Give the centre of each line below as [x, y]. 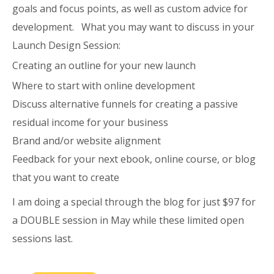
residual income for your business [90, 123]
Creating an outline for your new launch [104, 66]
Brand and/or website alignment [87, 141]
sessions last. [43, 239]
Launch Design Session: [66, 46]
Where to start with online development [104, 86]
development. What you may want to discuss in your [133, 27]
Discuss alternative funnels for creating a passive [125, 104]
